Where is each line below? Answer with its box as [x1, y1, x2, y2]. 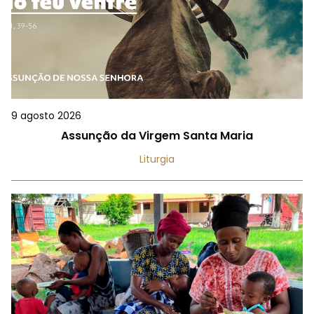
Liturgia [139, 151, 175, 166]
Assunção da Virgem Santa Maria [61, 127, 253, 144]
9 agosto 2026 [11, 108, 81, 123]
